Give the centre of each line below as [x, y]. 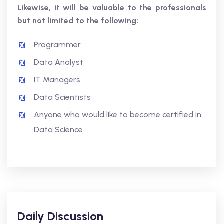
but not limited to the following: [78, 21]
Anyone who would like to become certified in [118, 115]
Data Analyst [59, 62]
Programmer [57, 45]
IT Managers [57, 80]
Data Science [58, 130]
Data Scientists [62, 97]
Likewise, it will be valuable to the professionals [112, 8]
